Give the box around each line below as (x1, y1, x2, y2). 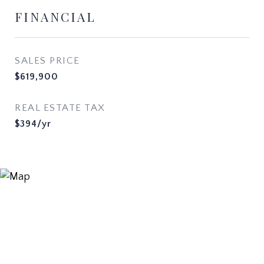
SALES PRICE (15, 55, 80, 66)
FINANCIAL (15, 8, 96, 25)
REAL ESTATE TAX (15, 103, 105, 113)
